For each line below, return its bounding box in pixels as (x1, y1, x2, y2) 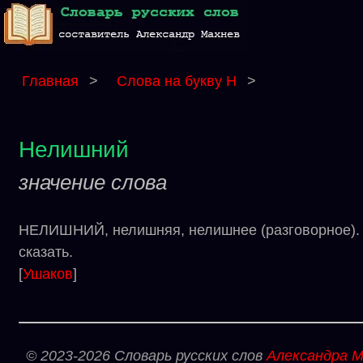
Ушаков (23, 266, 73, 282)
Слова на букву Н (117, 73, 241, 89)
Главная (22, 73, 79, 89)
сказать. (19, 244, 73, 260)
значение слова (19, 170, 167, 194)
